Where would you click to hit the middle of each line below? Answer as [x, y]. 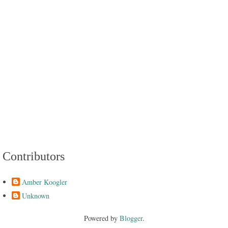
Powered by [102, 218]
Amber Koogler [45, 182]
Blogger [131, 218]
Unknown [36, 195]
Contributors [34, 156]
